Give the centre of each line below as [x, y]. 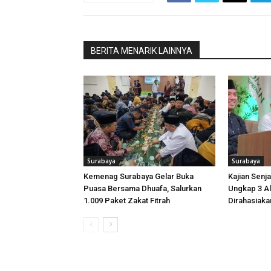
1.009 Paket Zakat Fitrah [127, 201]
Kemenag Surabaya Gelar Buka [139, 176]
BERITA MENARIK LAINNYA [142, 51]
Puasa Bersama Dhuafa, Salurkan [142, 188]
